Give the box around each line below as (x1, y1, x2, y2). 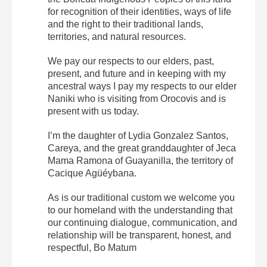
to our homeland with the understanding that (48, 204, 232, 215)
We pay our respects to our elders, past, (48, 55, 214, 66)
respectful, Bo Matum (48, 242, 136, 253)
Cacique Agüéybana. (48, 167, 136, 178)
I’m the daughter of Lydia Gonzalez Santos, (48, 130, 228, 141)
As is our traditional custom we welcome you (48, 192, 235, 203)
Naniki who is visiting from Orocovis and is (48, 93, 226, 104)
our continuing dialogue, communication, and (48, 217, 237, 228)
